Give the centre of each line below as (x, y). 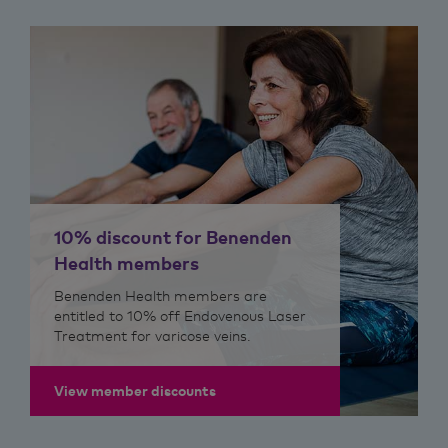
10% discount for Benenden (173, 237)
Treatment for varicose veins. (152, 335)
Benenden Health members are (160, 295)
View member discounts (135, 390)
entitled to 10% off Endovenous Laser (180, 315)
